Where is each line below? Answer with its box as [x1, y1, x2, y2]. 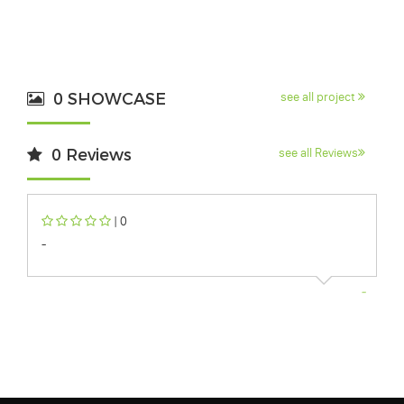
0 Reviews [47, 143, 132, 166]
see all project [280, 88, 358, 105]
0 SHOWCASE [49, 87, 166, 110]
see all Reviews [279, 144, 358, 161]
